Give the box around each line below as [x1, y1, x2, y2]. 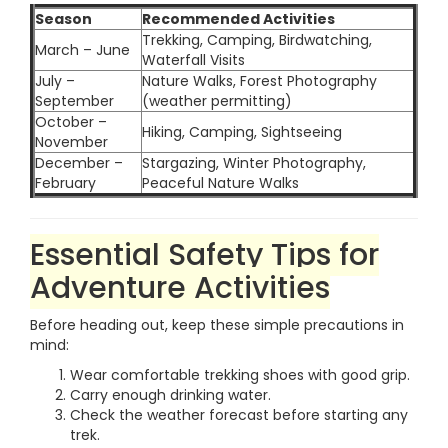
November [35, 132, 108, 152]
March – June [35, 40, 130, 60]
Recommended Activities [142, 9, 335, 29]
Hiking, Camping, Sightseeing [142, 122, 342, 142]
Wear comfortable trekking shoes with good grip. [70, 365, 410, 385]
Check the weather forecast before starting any [70, 405, 408, 425]
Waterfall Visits [142, 50, 245, 70]
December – [35, 153, 123, 173]
